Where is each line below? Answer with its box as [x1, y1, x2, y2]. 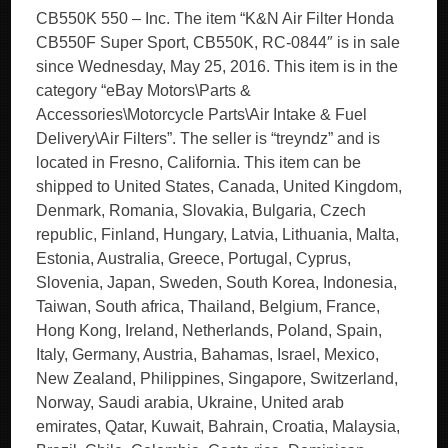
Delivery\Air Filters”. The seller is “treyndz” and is [36, 130, 381, 147]
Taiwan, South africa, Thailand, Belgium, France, [36, 298, 381, 315]
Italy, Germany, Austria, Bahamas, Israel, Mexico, [36, 346, 380, 363]
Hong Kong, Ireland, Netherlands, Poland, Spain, [36, 322, 383, 339]
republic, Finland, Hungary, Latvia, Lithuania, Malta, [36, 226, 400, 243]
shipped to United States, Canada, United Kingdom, [36, 178, 403, 195]
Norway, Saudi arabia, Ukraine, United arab [36, 394, 345, 411]
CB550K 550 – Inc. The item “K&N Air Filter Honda [36, 10, 395, 27]
